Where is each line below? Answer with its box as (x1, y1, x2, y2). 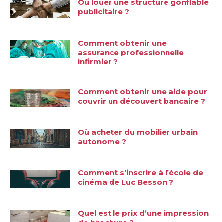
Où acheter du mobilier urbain (78, 127, 198, 137)
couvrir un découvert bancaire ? (78, 96, 206, 106)
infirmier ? (78, 57, 118, 67)
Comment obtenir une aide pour (78, 87, 208, 97)
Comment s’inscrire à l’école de (78, 167, 204, 177)
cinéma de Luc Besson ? (78, 177, 174, 187)
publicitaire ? (78, 7, 130, 17)
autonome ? (78, 136, 127, 146)
